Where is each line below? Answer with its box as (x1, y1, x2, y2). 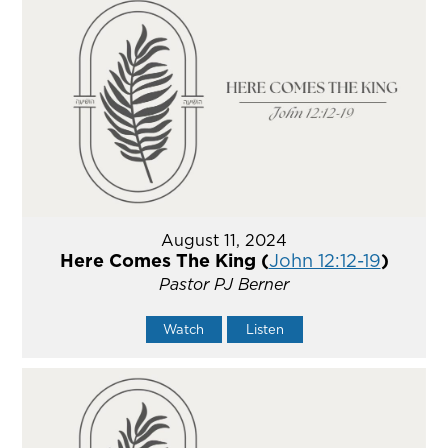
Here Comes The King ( (59, 248, 269, 274)
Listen (245, 320, 284, 339)
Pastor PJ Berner (159, 273, 289, 296)
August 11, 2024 (161, 229, 287, 252)
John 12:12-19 (268, 248, 381, 274)
